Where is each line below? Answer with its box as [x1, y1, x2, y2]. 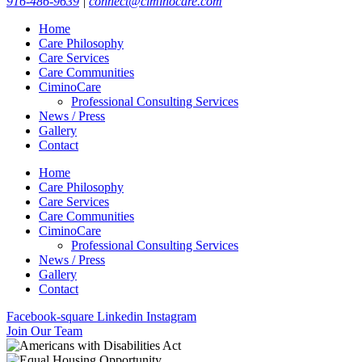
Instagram [146, 309, 196, 324]
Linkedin [97, 309, 143, 324]
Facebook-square [6, 309, 94, 324]
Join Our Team [6, 324, 82, 339]
